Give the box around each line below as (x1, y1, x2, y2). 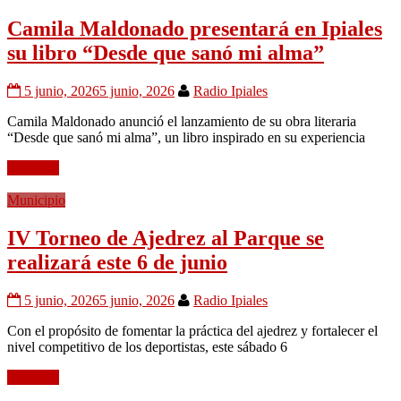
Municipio (7, 192, 65, 208)
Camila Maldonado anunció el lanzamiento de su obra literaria (7, 113, 356, 129)
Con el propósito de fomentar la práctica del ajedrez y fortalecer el (7, 322, 378, 338)
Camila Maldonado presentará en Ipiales (7, 16, 382, 40)
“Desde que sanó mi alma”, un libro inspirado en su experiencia (7, 129, 365, 145)
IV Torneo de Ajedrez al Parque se (7, 226, 324, 250)
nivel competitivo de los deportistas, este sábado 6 (7, 338, 287, 354)
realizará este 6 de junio (7, 250, 227, 274)
